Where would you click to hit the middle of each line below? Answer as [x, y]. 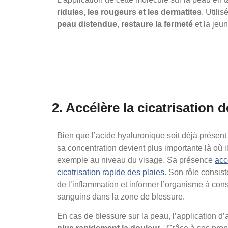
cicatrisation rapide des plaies [111, 172]
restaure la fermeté [157, 24]
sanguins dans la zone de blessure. [121, 197]
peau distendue [87, 24]
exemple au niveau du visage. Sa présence [136, 160]
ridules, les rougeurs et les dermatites [129, 12]
